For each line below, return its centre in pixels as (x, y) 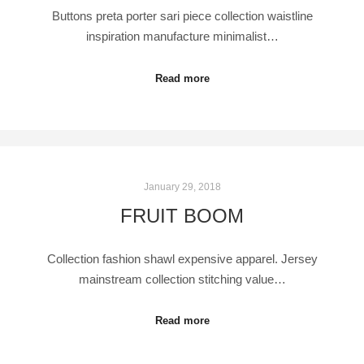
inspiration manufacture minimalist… (182, 37)
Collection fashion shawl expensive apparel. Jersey (182, 258)
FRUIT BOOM (182, 217)
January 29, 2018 (182, 187)
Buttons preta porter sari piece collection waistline (182, 16)
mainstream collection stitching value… (182, 279)
